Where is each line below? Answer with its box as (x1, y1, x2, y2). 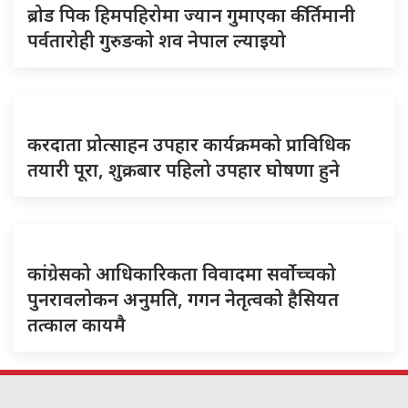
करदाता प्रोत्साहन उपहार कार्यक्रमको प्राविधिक (27, 132, 351, 157)
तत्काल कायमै (27, 312, 126, 337)
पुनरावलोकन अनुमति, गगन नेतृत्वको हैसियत (27, 287, 339, 311)
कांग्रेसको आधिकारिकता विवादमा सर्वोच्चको (27, 261, 336, 286)
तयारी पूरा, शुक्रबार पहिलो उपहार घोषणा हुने (27, 158, 340, 182)
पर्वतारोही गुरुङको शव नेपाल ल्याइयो (27, 28, 286, 53)
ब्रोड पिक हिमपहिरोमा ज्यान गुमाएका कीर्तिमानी (27, 3, 355, 27)
